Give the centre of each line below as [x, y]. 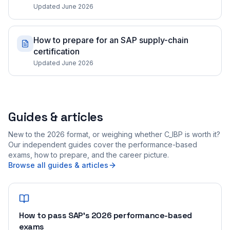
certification [56, 51]
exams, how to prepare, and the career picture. [89, 155]
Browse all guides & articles [58, 165]
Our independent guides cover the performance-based [103, 145]
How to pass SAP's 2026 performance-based [106, 215]
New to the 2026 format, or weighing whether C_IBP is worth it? [114, 134]
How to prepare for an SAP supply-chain [111, 40]
